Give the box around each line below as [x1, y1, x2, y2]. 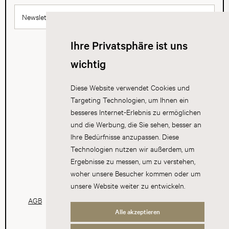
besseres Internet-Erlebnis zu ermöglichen [70, 107, 201, 117]
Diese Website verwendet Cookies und [70, 82, 190, 92]
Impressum [123, 195, 156, 205]
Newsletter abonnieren [22, 11, 93, 21]
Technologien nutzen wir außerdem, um [70, 144, 194, 153]
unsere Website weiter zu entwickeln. [70, 180, 185, 190]
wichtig [70, 56, 106, 71]
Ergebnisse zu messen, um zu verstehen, [70, 156, 195, 166]
